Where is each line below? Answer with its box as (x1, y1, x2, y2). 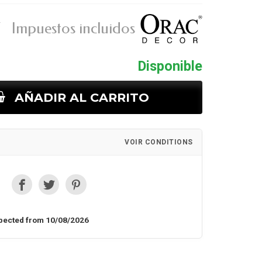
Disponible (137, 58, 202, 74)
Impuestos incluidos (11, 19, 135, 38)
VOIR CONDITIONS (125, 137, 193, 146)
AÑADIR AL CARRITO (15, 90, 150, 105)
